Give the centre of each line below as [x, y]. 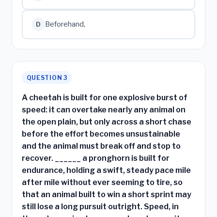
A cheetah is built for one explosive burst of [105, 97]
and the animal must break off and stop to [101, 146]
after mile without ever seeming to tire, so [102, 182]
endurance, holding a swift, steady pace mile [106, 170]
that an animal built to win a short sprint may [107, 194]
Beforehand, [65, 24]
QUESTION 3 [47, 77]
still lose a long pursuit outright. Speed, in [100, 206]
